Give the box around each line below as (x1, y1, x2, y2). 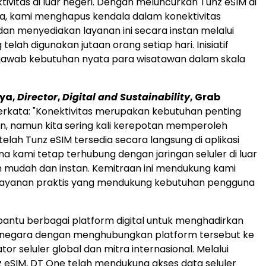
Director (17, 90, 58, 104)
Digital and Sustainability (62, 90, 190, 104)
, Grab (190, 90, 220, 104)
